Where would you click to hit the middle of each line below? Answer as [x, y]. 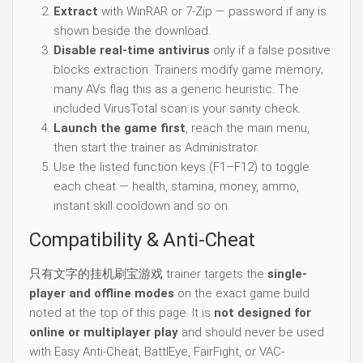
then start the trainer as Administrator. [156, 147]
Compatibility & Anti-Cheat [143, 239]
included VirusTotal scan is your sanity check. [177, 108]
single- [287, 273]
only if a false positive [270, 50]
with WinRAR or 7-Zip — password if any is [212, 11]
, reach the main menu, [248, 128]
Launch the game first [120, 128]
